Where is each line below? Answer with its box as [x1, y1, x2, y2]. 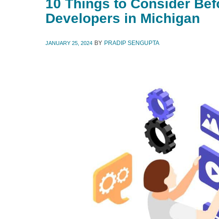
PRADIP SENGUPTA [104, 40, 159, 46]
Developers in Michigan [45, 11, 200, 26]
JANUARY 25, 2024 [45, 40, 92, 46]
